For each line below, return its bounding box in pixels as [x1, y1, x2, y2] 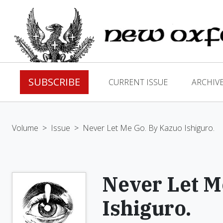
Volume [12, 122, 38, 133]
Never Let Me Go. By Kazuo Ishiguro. [83, 122, 215, 133]
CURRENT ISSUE [109, 77, 168, 88]
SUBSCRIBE [28, 75, 80, 89]
